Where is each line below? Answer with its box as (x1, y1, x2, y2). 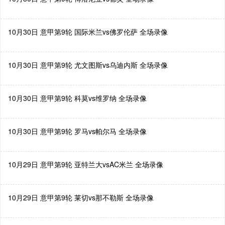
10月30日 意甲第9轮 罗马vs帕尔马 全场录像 (8, 126, 147, 136)
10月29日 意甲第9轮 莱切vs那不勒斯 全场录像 (8, 192, 154, 202)
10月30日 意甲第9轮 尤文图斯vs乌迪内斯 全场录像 (8, 60, 168, 70)
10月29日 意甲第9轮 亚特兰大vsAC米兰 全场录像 (8, 159, 163, 169)
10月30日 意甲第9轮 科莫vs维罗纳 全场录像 (8, 93, 147, 103)
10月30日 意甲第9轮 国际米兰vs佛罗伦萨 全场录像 (8, 27, 168, 37)
